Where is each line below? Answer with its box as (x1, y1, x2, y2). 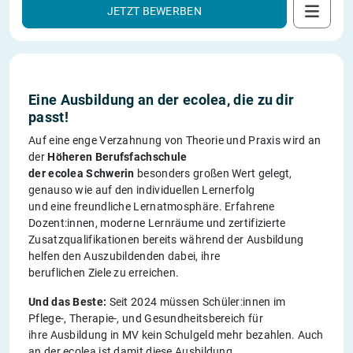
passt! (28, 109, 69, 126)
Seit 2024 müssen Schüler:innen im (106, 295, 286, 309)
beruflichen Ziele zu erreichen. (28, 266, 180, 280)
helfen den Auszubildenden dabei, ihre (28, 250, 221, 263)
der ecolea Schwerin (28, 167, 135, 180)
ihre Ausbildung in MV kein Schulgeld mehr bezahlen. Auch (28, 329, 324, 342)
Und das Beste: (28, 295, 107, 309)
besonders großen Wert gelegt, (134, 167, 292, 180)
